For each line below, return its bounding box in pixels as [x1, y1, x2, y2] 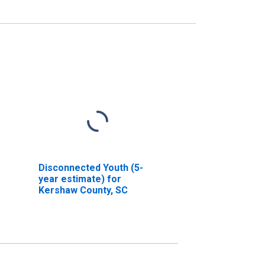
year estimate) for [38, 173, 121, 185]
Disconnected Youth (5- [38, 161, 143, 173]
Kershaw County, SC [38, 184, 128, 196]
